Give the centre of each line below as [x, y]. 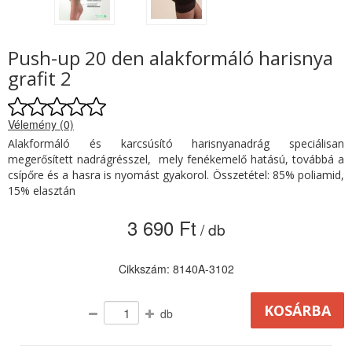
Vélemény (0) [41, 125]
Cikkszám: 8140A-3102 [176, 269]
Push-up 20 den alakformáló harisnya [170, 58]
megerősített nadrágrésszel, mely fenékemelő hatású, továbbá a [176, 159]
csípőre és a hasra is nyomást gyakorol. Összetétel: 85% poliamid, [176, 175]
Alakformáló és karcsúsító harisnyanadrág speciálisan [176, 144]
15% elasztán [42, 191]
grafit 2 [40, 79]
